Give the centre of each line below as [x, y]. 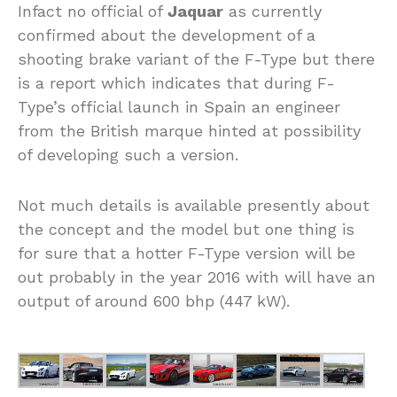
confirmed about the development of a [167, 35]
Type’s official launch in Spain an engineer [179, 107]
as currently [272, 12]
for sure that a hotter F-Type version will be [187, 253]
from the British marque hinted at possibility [189, 131]
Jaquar [195, 12]
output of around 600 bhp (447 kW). [154, 301]
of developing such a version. [128, 155]
